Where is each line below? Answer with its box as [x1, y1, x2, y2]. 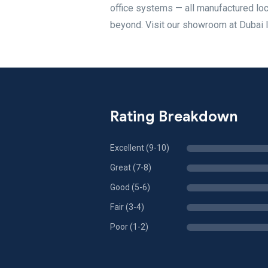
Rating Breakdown [110, 108, 238, 126]
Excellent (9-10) [110, 143, 169, 153]
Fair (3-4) [110, 202, 144, 212]
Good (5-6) [110, 182, 150, 192]
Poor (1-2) [110, 222, 148, 232]
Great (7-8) [110, 163, 151, 172]
